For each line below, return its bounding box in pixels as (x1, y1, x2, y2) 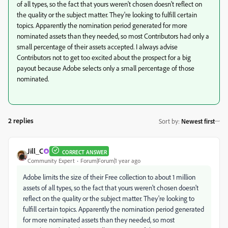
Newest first (181, 117, 215, 125)
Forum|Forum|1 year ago (80, 157, 140, 164)
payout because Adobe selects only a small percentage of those (17, 64, 194, 72)
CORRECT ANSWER (62, 148, 107, 156)
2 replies (8, 116, 34, 125)
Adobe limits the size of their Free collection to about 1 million (23, 173, 195, 181)
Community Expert (27, 157, 75, 164)
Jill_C (27, 147, 43, 155)
